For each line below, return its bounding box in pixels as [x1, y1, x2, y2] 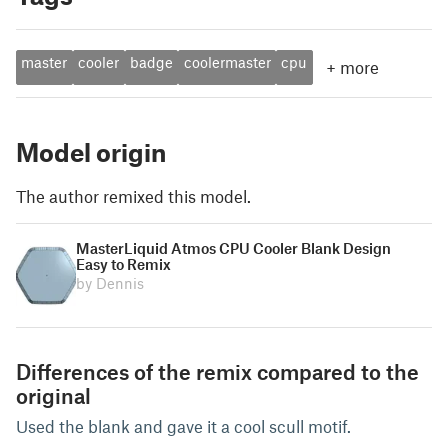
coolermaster [183, 53, 271, 72]
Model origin [16, 137, 166, 167]
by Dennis [76, 274, 144, 292]
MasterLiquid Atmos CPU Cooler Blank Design [76, 239, 391, 257]
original [16, 383, 91, 408]
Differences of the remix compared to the [16, 359, 419, 384]
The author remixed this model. [16, 186, 251, 206]
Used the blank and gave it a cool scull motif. [16, 416, 351, 436]
